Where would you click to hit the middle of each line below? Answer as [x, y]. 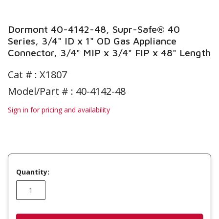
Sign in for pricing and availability [59, 110]
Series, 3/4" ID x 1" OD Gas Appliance [92, 41]
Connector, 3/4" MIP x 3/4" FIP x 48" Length [109, 53]
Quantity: [33, 172]
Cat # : [24, 75]
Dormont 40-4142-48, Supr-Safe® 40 [94, 29]
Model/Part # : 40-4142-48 [67, 91]
